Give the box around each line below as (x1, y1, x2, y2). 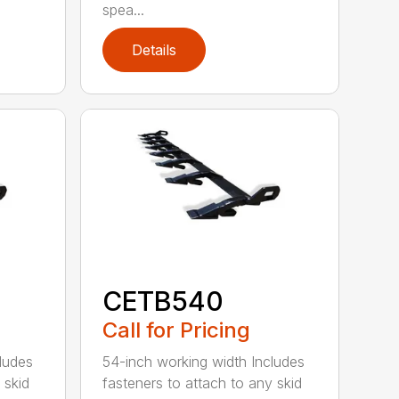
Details (132, 41, 177, 60)
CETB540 (102, 284, 224, 317)
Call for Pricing (102, 316, 251, 343)
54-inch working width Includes (102, 352, 305, 370)
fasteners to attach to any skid (102, 373, 303, 392)
